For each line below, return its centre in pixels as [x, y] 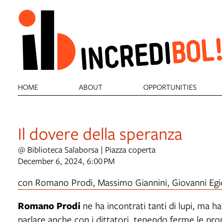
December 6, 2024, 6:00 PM [66, 161]
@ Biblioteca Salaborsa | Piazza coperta [87, 149]
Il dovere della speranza [100, 133]
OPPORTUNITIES [170, 86]
